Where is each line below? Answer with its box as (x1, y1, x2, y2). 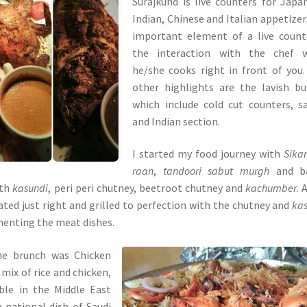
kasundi (12, 181, 49, 195)
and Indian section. (132, 114, 221, 128)
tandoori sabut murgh (162, 164, 270, 178)
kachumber (245, 181, 297, 195)
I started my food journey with (132, 147, 284, 161)
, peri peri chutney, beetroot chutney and (48, 181, 246, 195)
